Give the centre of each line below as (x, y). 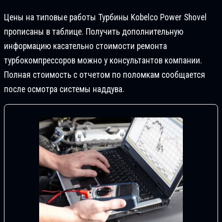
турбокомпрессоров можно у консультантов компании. (103, 61)
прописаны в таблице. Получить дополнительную (94, 32)
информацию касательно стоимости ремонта (85, 46)
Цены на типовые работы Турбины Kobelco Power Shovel (105, 18)
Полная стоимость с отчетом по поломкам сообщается (105, 75)
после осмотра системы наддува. (64, 89)
